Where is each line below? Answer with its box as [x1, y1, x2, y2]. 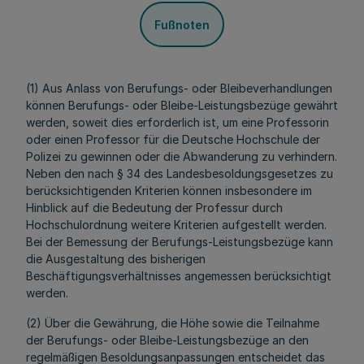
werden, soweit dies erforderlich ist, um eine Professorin [26, 115, 329, 129]
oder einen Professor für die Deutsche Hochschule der [26, 132, 320, 146]
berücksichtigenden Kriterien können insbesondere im [26, 184, 312, 197]
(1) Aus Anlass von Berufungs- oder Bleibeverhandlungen [26, 81, 332, 95]
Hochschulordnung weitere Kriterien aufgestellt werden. [26, 218, 327, 232]
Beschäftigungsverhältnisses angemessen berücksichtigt [26, 269, 331, 283]
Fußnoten [154, 17, 210, 32]
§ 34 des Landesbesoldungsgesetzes [117, 167, 320, 180]
